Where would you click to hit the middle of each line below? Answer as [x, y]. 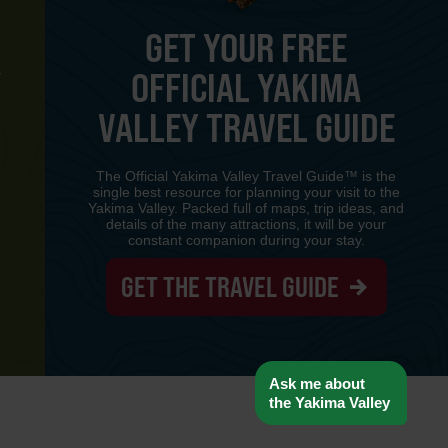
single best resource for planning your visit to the [246, 191]
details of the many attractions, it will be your [246, 223]
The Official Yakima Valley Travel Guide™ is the [246, 175]
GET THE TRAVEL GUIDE [232, 287]
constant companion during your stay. [246, 239]
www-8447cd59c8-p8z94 [390, 361]
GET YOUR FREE [246, 47]
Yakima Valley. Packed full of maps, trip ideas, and [246, 207]
